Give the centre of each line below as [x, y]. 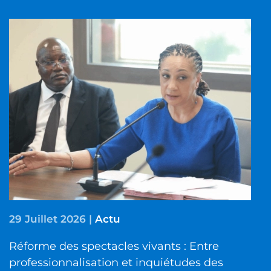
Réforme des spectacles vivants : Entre [114, 247]
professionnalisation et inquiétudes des [116, 263]
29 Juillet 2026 [47, 219]
